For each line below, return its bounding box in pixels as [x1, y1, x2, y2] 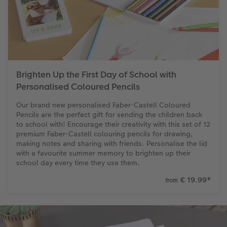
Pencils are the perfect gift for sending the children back [16, 109, 202, 120]
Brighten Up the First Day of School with [16, 68, 176, 81]
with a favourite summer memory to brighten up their [16, 148, 191, 159]
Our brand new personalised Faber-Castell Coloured [16, 100, 191, 110]
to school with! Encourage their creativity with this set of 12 [16, 119, 210, 130]
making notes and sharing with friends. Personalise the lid [16, 138, 207, 149]
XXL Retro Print [65, 14, 121, 26]
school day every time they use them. [16, 158, 140, 168]
